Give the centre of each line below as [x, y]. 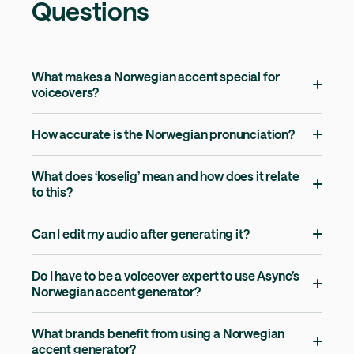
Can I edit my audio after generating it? [141, 234]
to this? [52, 192]
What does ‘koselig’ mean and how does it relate [166, 176]
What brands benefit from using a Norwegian [158, 333]
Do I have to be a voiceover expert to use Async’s [166, 276]
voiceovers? [66, 92]
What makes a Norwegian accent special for [156, 77]
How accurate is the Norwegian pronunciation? [163, 134]
